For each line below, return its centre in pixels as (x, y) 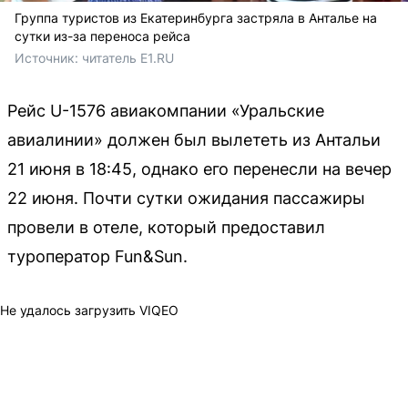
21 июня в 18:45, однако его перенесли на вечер (199, 168)
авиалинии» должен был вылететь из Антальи (194, 139)
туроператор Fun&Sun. (97, 256)
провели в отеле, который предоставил (166, 227)
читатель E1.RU (128, 57)
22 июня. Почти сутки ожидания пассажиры (186, 198)
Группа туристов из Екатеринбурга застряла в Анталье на (196, 17)
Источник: (48, 57)
